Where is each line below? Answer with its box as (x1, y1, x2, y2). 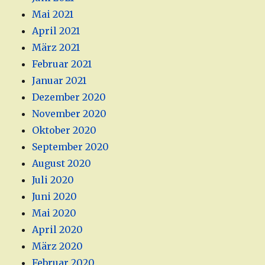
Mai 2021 (32, 8, 74, 21)
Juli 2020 (32, 174, 75, 186)
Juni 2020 (32, 190, 77, 203)
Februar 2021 (32, 58, 92, 70)
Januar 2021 (32, 75, 87, 87)
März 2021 (32, 41, 80, 54)
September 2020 (32, 141, 109, 153)
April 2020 (32, 224, 83, 236)
